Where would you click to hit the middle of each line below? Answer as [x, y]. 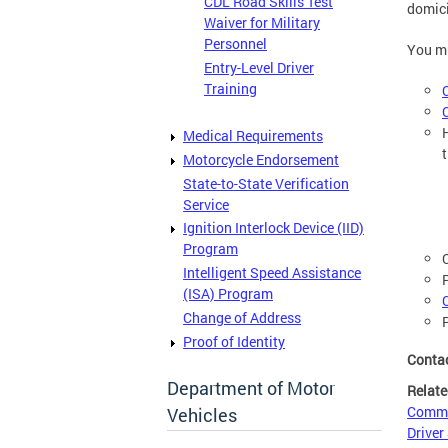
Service [206, 204]
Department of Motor [251, 388]
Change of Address [242, 318]
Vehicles [202, 415]
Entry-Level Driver [259, 67]
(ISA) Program [228, 294]
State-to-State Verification [266, 183]
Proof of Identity [234, 341]
